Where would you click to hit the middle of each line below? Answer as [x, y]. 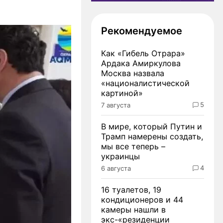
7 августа [116, 105]
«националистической [145, 83]
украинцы [120, 156]
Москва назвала [133, 73]
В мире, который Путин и [152, 126]
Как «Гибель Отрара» [143, 53]
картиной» [122, 93]
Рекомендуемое [142, 31]
